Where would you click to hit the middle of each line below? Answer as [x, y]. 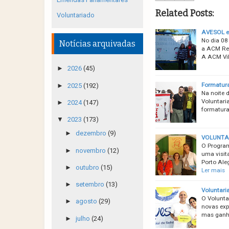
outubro [88, 167]
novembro [91, 150]
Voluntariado [76, 15]
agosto [87, 201]
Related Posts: [184, 13]
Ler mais [213, 170]
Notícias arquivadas [97, 44]
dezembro [91, 133]
